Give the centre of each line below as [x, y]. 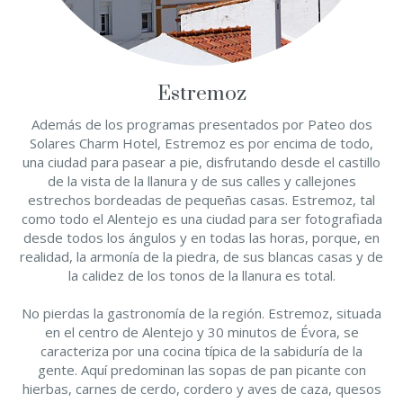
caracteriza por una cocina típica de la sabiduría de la [201, 351]
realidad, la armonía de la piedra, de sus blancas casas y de [201, 256]
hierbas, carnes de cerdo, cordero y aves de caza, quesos [201, 389]
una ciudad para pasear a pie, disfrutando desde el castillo [201, 162]
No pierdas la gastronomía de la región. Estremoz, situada [201, 313]
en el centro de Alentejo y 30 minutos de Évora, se [201, 332]
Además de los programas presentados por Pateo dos [201, 124]
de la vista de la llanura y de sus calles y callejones [201, 181]
